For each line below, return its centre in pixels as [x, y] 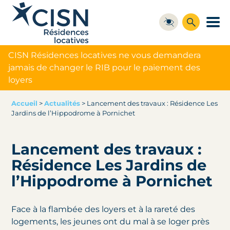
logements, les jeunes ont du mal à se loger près [111, 222]
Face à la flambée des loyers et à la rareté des [103, 209]
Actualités [62, 103]
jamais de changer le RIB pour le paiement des [104, 67]
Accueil [25, 103]
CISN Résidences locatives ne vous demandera [104, 55]
